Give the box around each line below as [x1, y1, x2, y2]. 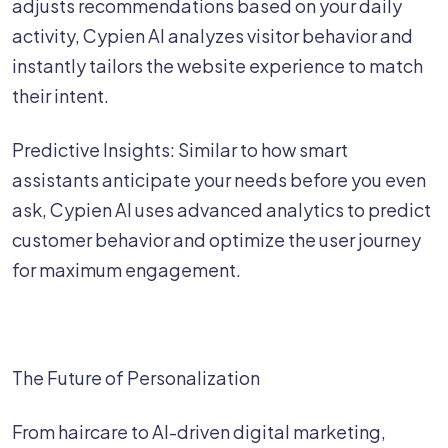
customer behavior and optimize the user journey [12, 228, 421, 251]
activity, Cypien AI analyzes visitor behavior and [12, 24, 413, 47]
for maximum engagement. [12, 258, 241, 281]
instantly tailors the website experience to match [12, 54, 423, 77]
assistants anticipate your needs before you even [12, 168, 426, 191]
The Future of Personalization [12, 366, 260, 389]
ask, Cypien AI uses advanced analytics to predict [12, 198, 431, 221]
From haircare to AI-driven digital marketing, [12, 420, 386, 443]
